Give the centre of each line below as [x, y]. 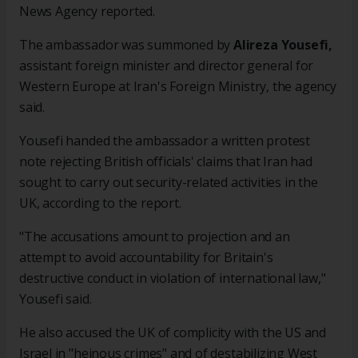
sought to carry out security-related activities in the [169, 183]
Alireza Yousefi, [283, 45]
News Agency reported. [87, 12]
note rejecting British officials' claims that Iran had [166, 162]
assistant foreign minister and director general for [167, 66]
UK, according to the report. [100, 203]
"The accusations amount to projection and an [155, 237]
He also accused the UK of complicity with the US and [173, 333]
